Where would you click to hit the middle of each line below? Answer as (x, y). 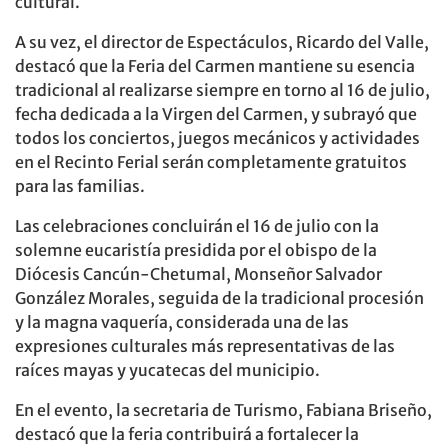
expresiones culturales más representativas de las (205, 346)
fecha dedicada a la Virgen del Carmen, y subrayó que (216, 114)
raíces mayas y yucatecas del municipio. (167, 370)
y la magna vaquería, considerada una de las (182, 322)
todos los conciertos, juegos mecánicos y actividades (217, 138)
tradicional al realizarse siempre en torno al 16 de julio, (222, 90)
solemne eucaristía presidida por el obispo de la (196, 250)
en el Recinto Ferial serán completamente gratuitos (211, 162)
